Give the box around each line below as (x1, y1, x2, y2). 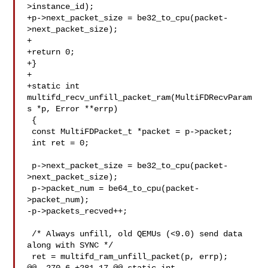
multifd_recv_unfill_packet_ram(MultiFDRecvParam (27, 93, 252, 102)
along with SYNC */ (27, 240, 114, 250)
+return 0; (27, 47, 75, 57)
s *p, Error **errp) (27, 104, 118, 114)
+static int (27, 81, 80, 91)
